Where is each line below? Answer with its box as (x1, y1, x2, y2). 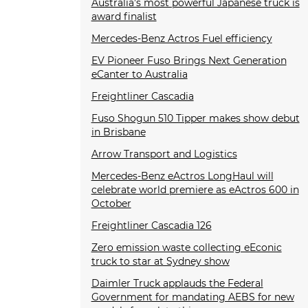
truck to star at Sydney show (91, 255, 230, 268)
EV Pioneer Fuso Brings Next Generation (91, 54, 287, 67)
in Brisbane (91, 126, 146, 139)
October (91, 197, 131, 210)
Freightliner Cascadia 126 (91, 219, 212, 232)
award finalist (91, 10, 157, 23)
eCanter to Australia (91, 68, 188, 81)
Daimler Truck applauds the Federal (91, 277, 263, 290)
